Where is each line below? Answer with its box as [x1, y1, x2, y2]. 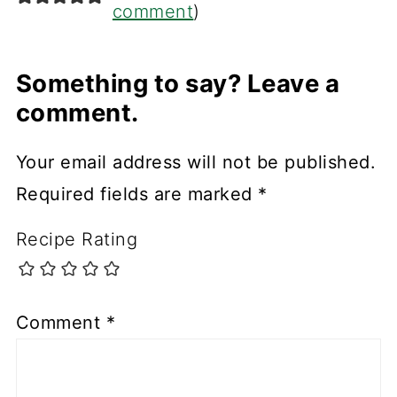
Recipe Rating [15, 229, 138, 251]
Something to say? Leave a [15, 68, 340, 99]
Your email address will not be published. [15, 152, 377, 174]
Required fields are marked [15, 183, 259, 206]
